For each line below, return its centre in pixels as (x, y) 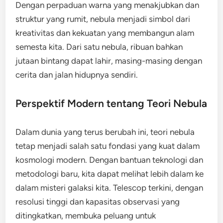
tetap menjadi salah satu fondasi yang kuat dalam (108, 146)
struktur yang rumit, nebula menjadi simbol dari (103, 19)
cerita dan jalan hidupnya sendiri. (77, 75)
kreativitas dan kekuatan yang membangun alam (105, 33)
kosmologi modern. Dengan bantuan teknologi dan (110, 160)
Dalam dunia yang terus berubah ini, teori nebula (105, 132)
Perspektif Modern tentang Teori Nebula (111, 103)
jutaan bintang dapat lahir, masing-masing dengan (109, 61)
